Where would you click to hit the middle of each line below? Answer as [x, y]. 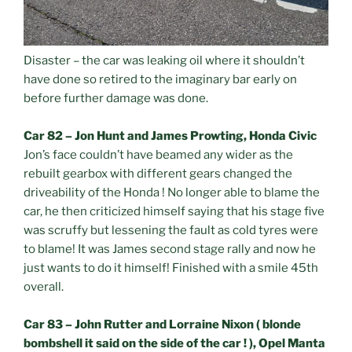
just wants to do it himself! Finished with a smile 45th [171, 268]
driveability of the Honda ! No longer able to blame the [172, 192]
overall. [44, 286]
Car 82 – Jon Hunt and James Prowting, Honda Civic [170, 136]
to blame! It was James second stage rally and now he [170, 249]
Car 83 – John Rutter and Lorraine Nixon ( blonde [162, 324]
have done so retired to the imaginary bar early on [160, 79]
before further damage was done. [118, 98]
